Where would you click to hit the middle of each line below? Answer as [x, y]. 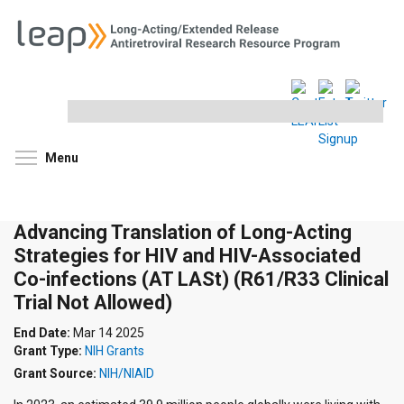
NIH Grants [115, 351]
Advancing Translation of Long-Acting [183, 233]
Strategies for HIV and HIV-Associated [187, 256]
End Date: [43, 333]
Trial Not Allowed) [93, 303]
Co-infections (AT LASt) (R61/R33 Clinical [201, 280]
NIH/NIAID [127, 374]
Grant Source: [56, 374]
